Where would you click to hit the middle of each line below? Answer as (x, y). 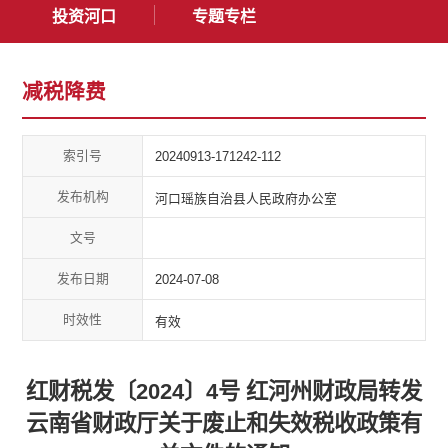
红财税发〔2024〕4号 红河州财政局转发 (224, 392)
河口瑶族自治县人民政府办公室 (246, 198)
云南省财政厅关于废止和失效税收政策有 (224, 424)
